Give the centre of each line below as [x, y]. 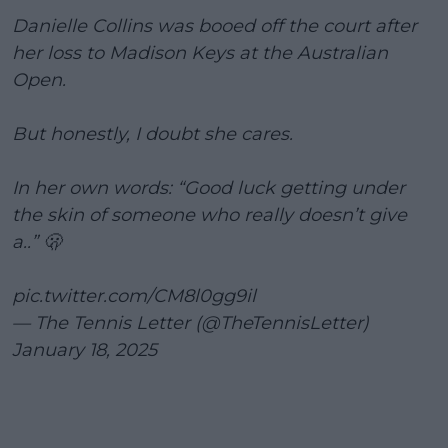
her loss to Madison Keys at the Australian [200, 52]
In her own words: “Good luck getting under [208, 187]
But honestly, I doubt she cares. [152, 133]
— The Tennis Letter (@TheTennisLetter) [190, 322]
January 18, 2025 [84, 349]
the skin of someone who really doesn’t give [209, 214]
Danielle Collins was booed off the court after [214, 25]
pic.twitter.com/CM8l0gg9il [134, 295]
